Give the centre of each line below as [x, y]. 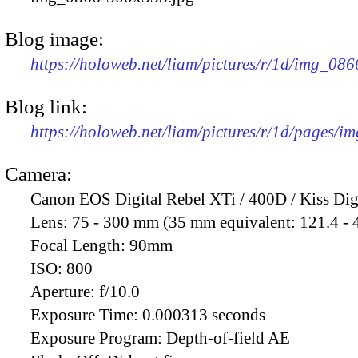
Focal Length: [80, 245]
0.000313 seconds [204, 314]
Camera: [38, 173]
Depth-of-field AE [228, 338]
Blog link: [46, 106]
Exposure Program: [98, 338]
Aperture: [65, 291]
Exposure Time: [86, 314]
